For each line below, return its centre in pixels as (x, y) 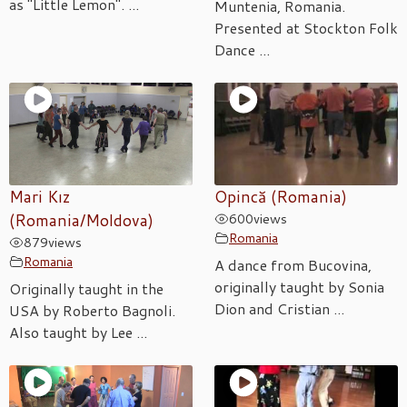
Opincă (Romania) (281, 197)
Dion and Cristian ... (279, 309)
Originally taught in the (86, 289)
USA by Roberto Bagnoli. (92, 311)
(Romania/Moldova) (81, 221)
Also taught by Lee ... (78, 333)
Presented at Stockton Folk (306, 27)
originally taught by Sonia (299, 287)
